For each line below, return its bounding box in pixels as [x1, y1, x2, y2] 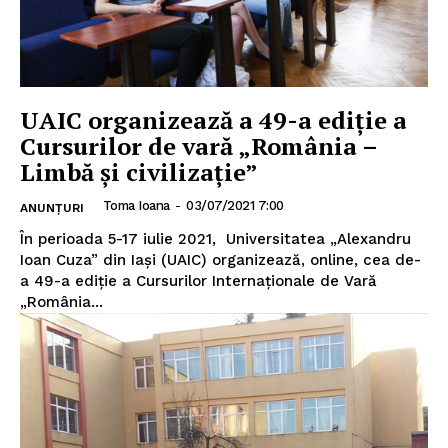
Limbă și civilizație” [20, 155, 258, 188]
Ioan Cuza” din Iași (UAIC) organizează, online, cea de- [20, 250, 421, 269]
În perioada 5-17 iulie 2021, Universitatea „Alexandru [20, 229, 411, 248]
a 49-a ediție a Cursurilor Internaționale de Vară [20, 271, 377, 290]
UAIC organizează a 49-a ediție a [20, 103, 407, 136]
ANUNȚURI [20, 200, 84, 215]
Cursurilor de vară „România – [20, 129, 378, 162]
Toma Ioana [102, 197, 170, 213]
